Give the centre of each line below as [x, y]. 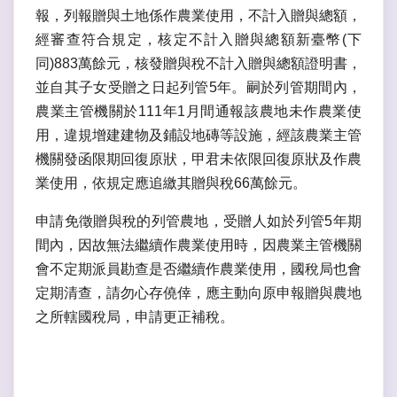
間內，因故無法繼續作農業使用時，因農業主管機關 [198, 245]
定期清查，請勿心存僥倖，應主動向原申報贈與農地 [198, 293]
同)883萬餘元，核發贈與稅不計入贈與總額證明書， [198, 64]
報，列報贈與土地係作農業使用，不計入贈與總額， [198, 16]
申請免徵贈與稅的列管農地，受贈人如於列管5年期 [198, 222]
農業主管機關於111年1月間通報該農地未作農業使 [198, 112]
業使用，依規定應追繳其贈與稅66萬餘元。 [171, 183]
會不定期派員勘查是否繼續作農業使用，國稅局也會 [198, 269]
